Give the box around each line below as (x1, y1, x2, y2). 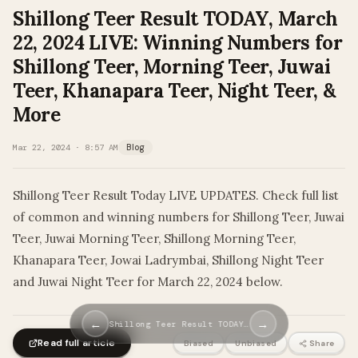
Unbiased (235, 337, 277, 348)
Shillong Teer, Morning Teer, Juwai (13, 54, 331, 80)
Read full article (38, 336, 116, 350)
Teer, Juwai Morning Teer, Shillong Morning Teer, (13, 231, 296, 247)
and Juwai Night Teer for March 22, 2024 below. (13, 274, 283, 290)
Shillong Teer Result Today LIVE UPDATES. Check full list (13, 188, 339, 204)
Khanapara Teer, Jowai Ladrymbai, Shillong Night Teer (13, 253, 324, 268)
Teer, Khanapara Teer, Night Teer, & (13, 78, 336, 104)
